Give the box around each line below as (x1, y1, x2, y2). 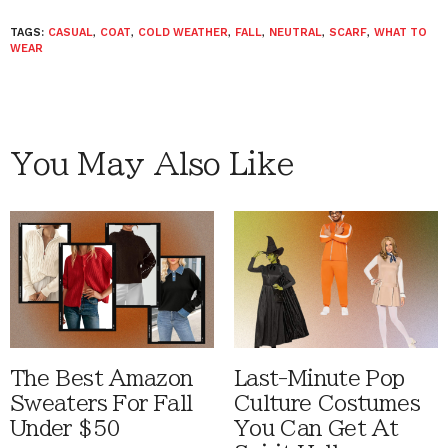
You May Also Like (10, 149, 294, 179)
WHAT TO (374, 26, 427, 39)
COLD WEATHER (138, 26, 228, 39)
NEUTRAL (269, 26, 322, 39)
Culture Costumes (234, 392, 420, 414)
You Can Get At (234, 417, 399, 439)
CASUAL (48, 26, 93, 39)
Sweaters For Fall (10, 392, 193, 414)
